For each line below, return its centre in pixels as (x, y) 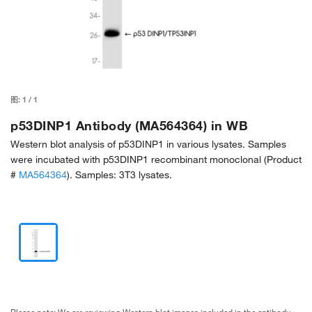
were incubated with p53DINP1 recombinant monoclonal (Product (156, 159)
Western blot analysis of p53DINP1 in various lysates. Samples (148, 144)
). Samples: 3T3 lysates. (119, 175)
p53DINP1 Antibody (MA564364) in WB (129, 125)
